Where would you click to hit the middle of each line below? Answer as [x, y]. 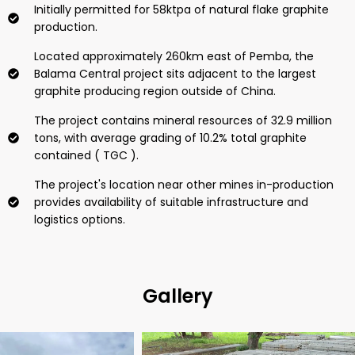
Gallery [177, 296]
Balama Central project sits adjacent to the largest [175, 73]
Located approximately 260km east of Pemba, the [174, 56]
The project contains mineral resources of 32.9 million [183, 120]
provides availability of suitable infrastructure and [171, 202]
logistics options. [79, 219]
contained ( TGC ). [86, 155]
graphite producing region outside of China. [155, 91]
